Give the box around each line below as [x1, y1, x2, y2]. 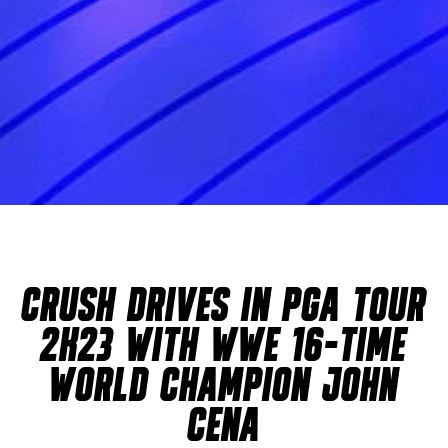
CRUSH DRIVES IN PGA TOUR [21, 281, 427, 329]
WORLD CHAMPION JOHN [49, 361, 399, 409]
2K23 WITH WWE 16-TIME [41, 321, 407, 369]
